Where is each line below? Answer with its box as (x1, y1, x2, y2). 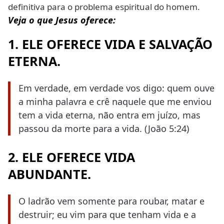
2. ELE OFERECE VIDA (8, 148, 135, 166)
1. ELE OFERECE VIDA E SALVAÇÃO (8, 35, 212, 52)
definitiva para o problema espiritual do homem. (8, 1, 200, 13)
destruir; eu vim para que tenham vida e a (18, 208, 196, 221)
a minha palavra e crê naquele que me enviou (18, 95, 211, 107)
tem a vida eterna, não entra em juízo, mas (18, 108, 200, 121)
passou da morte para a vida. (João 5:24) (18, 122, 189, 134)
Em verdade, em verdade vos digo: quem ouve (18, 81, 214, 94)
